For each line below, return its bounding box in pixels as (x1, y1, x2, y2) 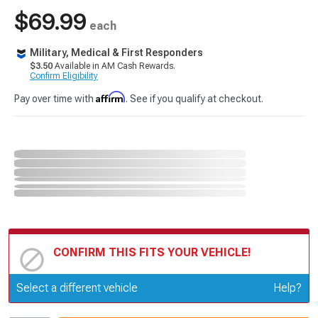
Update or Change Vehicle (53, 279, 183, 291)
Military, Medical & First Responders (30, 47, 203, 58)
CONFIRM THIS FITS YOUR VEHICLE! (53, 245, 251, 259)
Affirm (96, 91, 126, 103)
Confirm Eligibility (30, 71, 98, 81)
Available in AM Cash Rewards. (53, 61, 175, 71)
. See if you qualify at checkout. (126, 93, 263, 104)
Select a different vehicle (16, 280, 138, 295)
